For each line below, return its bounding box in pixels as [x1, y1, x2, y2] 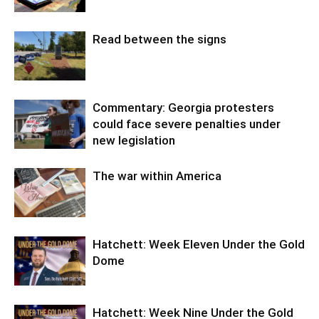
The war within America [93, 169, 221, 184]
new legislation [93, 133, 175, 148]
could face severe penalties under [93, 117, 281, 132]
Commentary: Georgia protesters [93, 100, 274, 115]
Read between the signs [93, 32, 226, 47]
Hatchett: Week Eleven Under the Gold [93, 237, 305, 252]
